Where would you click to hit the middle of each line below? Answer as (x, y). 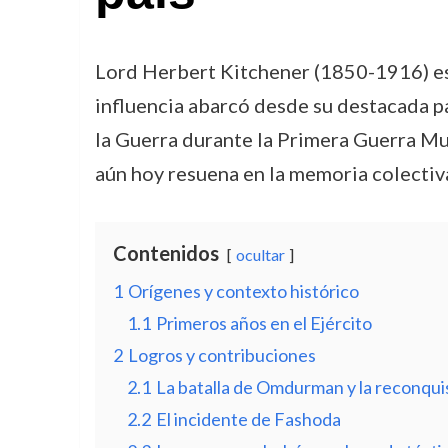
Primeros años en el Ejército (263, 323)
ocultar (260, 254)
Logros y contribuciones (221, 355)
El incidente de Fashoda (248, 419)
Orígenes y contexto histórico (243, 291)
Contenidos (165, 253)
